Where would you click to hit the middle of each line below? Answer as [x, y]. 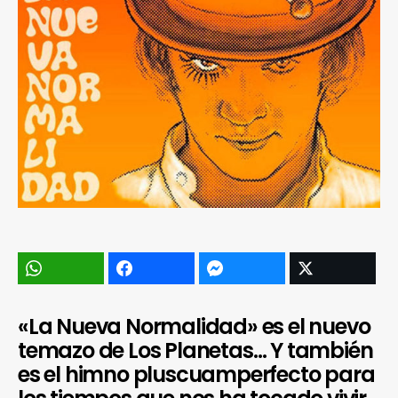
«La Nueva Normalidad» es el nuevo [194, 326]
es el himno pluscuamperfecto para [196, 374]
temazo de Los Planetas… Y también [195, 350]
